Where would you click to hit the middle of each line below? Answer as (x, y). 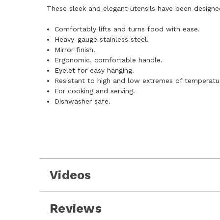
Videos (70, 175)
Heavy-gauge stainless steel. (102, 39)
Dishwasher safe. (83, 101)
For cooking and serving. (95, 91)
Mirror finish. (75, 50)
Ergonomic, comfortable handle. (109, 60)
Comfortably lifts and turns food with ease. (127, 29)
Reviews (76, 208)
